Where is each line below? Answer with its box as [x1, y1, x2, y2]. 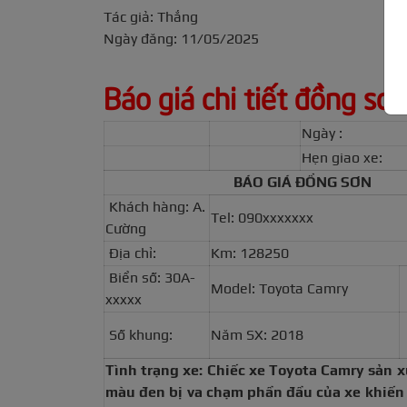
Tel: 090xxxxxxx [211, 209, 313, 227]
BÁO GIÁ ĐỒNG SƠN [233, 174, 372, 192]
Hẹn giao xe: [302, 149, 382, 167]
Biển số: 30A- [105, 269, 195, 287]
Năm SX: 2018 [211, 326, 303, 344]
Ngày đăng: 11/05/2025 [104, 30, 259, 48]
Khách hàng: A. [105, 198, 205, 216]
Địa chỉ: [105, 244, 156, 263]
